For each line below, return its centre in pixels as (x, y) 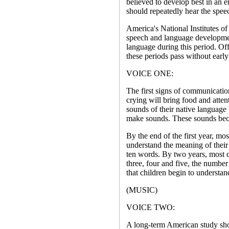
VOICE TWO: (150, 207)
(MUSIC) (142, 190)
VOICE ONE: (150, 73)
